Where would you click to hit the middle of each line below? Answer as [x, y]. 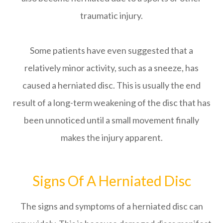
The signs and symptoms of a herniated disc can [111, 206]
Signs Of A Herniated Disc [111, 180]
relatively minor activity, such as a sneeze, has [111, 67]
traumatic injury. [111, 15]
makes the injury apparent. [111, 137]
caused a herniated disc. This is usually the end [111, 85]
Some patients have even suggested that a [111, 50]
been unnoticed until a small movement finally [111, 120]
